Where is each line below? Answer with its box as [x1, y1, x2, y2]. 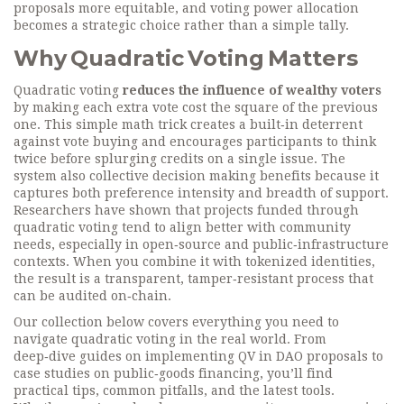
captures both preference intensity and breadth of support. [14, 186, 389, 200]
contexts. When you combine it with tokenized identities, [14, 254, 375, 269]
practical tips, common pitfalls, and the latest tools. [14, 383, 335, 398]
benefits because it [256, 169, 379, 183]
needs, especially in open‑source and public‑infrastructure [14, 237, 389, 252]
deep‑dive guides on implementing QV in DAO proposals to [14, 349, 383, 363]
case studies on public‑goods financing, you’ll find [14, 366, 333, 381]
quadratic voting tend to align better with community [14, 220, 351, 234]
